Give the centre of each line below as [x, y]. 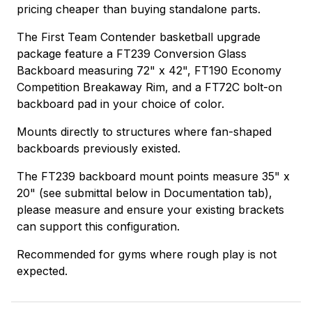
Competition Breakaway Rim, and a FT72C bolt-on [149, 87]
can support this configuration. [98, 226]
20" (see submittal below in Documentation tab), [145, 193]
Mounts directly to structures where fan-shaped [144, 131]
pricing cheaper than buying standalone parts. [139, 9]
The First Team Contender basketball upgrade [139, 37]
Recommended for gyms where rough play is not [147, 254]
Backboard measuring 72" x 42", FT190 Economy [149, 70]
